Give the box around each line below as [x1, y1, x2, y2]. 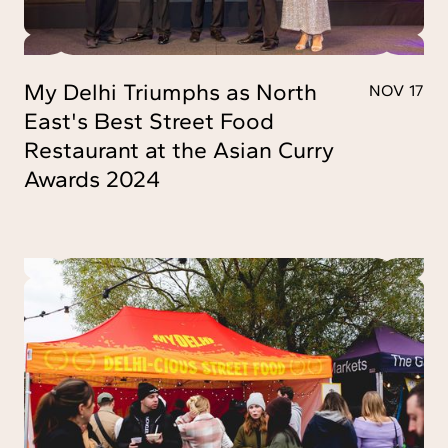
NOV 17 [368, 80, 424, 100]
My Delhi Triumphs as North [24, 77, 317, 106]
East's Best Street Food [24, 106, 274, 135]
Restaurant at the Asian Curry [24, 135, 334, 164]
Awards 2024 [24, 164, 160, 193]
